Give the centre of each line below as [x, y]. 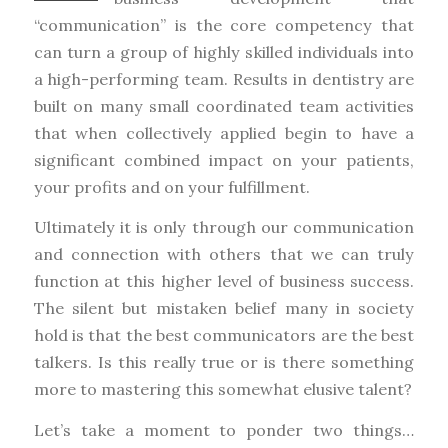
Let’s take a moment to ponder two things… [224, 430]
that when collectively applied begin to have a [224, 132]
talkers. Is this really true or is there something [224, 362]
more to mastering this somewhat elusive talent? [222, 389]
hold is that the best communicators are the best [224, 335]
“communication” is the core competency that [224, 24]
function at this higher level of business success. [224, 281]
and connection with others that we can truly [224, 254]
